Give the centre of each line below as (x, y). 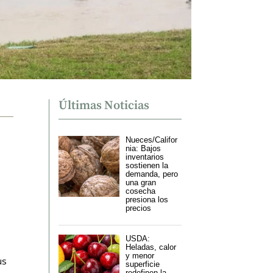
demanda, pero (151, 174)
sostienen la (147, 166)
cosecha (140, 191)
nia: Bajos (143, 149)
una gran (140, 183)
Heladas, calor (151, 247)
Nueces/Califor (151, 140)
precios (138, 208)
